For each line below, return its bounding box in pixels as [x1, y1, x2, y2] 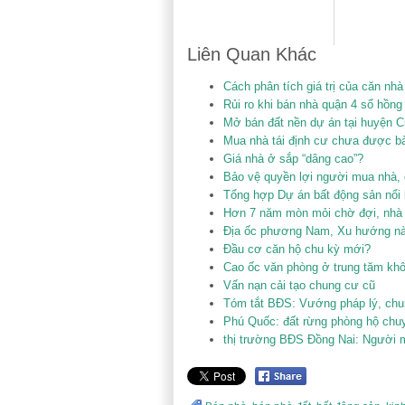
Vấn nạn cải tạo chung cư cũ [223, 278, 375, 292]
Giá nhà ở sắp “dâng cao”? [223, 151, 363, 165]
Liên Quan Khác [187, 43, 316, 64]
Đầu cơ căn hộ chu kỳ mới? [223, 241, 371, 256]
